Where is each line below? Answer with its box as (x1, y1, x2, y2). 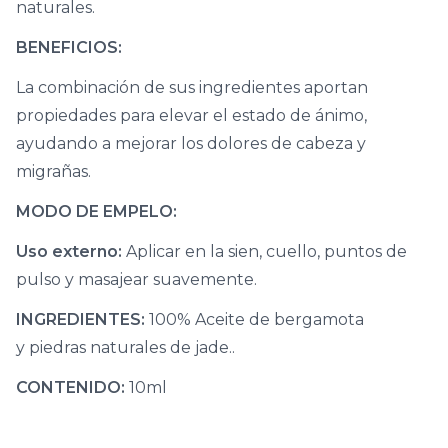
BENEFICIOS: (16, 38, 122, 57)
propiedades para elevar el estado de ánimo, (16, 106, 367, 125)
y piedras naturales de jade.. (16, 338, 235, 357)
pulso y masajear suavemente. (16, 270, 257, 289)
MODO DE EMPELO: (16, 202, 177, 221)
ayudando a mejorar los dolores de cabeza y (16, 134, 366, 153)
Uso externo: (16, 242, 126, 261)
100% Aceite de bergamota (145, 310, 364, 329)
